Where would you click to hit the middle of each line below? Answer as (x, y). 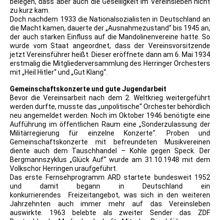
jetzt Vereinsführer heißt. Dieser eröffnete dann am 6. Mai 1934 (110, 55)
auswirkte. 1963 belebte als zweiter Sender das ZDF (110, 213)
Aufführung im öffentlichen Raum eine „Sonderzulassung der (110, 124)
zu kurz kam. (30, 11)
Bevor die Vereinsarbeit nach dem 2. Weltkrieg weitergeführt (110, 98)
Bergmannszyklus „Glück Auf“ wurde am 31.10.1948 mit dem (110, 160)
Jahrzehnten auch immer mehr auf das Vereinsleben (110, 204)
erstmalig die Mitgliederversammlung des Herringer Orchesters (110, 64)
